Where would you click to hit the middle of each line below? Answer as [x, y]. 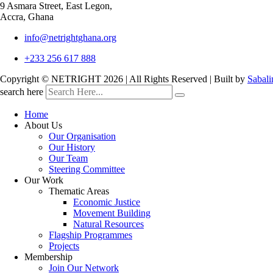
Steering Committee [87, 169]
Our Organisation [82, 136]
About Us [43, 126]
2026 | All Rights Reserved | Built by [175, 79]
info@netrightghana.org [70, 38]
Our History [72, 147]
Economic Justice [107, 202]
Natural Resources [108, 224]
